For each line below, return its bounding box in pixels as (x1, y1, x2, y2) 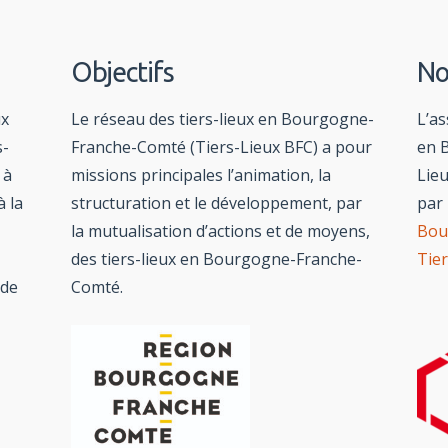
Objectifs (70, 57, 174, 88)
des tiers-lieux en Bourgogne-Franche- (70, 248, 362, 271)
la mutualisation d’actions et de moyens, (70, 220, 370, 243)
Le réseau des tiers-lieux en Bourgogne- (70, 108, 374, 131)
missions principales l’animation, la (70, 164, 331, 187)
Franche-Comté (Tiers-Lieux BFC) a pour (70, 136, 372, 159)
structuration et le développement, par (70, 192, 362, 215)
